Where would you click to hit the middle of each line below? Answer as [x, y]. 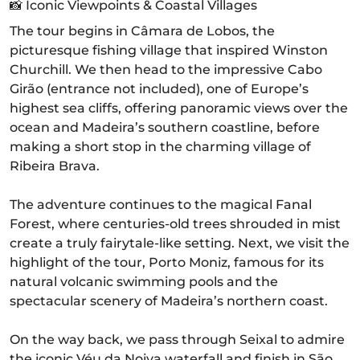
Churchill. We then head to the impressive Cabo [166, 70]
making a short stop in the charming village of [160, 147]
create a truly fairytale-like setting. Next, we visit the [180, 243]
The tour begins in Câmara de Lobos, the [142, 31]
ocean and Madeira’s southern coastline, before [165, 127]
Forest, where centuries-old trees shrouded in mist [175, 224]
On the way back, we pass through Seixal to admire [177, 340]
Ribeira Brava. [55, 166]
